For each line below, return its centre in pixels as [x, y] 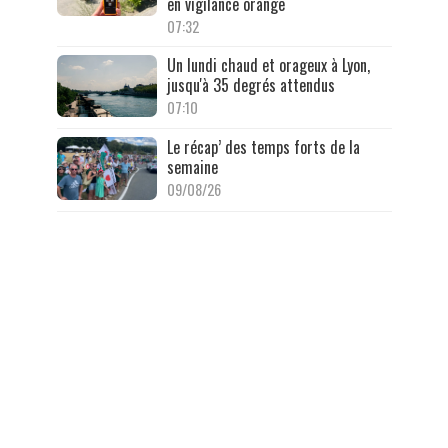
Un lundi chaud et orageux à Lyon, [268, 64]
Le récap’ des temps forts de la [263, 147]
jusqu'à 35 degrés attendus [250, 84]
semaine [192, 167]
